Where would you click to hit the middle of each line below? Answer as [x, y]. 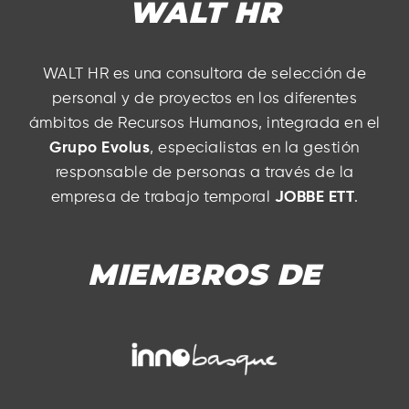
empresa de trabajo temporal [163, 197]
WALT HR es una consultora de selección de [204, 74]
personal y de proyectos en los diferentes [204, 99]
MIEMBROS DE [204, 274]
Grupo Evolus [100, 148]
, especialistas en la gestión [255, 148]
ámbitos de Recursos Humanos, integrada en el [204, 123]
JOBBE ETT [314, 197]
